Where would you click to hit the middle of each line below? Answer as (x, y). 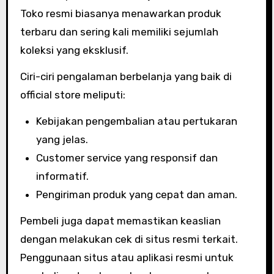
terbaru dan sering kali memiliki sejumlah (119, 32)
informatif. (62, 176)
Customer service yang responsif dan (127, 158)
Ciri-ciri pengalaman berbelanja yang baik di (126, 76)
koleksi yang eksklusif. (74, 50)
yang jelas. (62, 139)
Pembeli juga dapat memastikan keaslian (120, 221)
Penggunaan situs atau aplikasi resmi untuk (127, 257)
